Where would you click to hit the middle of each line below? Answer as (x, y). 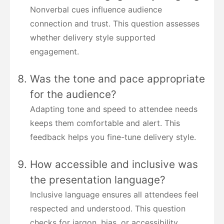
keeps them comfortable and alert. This (105, 123)
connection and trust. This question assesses (115, 24)
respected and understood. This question (108, 209)
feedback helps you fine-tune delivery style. (113, 137)
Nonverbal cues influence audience (96, 10)
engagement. (54, 52)
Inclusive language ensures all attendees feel (114, 195)
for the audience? (73, 94)
